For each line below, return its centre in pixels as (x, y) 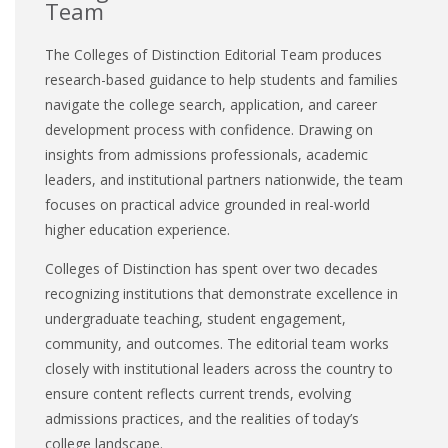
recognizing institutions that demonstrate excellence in (221, 293)
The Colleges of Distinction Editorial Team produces (213, 54)
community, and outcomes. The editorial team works (217, 343)
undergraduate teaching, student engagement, (195, 318)
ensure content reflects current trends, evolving (198, 393)
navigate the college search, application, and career (211, 104)
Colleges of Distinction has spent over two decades (211, 268)
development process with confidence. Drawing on (209, 129)
